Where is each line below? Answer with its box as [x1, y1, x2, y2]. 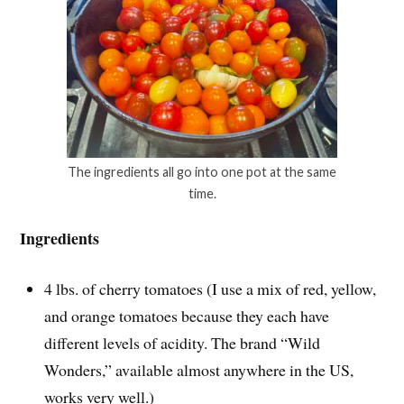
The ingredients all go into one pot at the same [68, 164, 336, 180]
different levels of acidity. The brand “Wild [44, 332, 321, 354]
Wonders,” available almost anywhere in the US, [44, 359, 354, 381]
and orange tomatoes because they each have [44, 305, 330, 327]
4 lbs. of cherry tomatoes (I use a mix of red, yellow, [44, 278, 377, 300]
